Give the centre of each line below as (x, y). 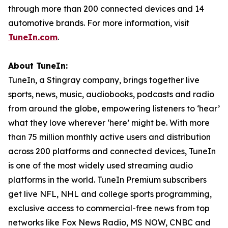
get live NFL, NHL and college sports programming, (110, 194)
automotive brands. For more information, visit (99, 23)
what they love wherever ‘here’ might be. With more (109, 122)
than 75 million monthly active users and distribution (109, 137)
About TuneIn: (38, 65)
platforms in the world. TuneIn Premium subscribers (107, 179)
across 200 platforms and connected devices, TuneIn (112, 151)
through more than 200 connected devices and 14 (106, 8)
